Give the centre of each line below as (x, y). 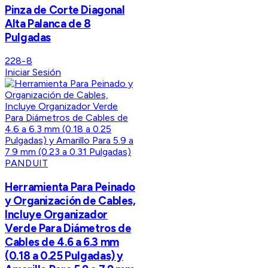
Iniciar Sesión (33, 72)
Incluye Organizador (56, 215)
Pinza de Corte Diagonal (65, 10)
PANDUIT (27, 163)
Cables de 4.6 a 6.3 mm (62, 242)
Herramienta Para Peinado (70, 187)
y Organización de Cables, (70, 201)
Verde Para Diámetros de (68, 229)
